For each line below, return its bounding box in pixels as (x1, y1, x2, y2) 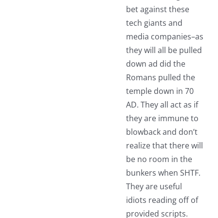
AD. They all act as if (126, 99, 198, 110)
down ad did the (126, 58, 185, 70)
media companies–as (126, 31, 203, 42)
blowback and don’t (126, 127, 198, 138)
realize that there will (126, 140, 203, 151)
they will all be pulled (126, 45, 202, 56)
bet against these (126, 4, 189, 15)
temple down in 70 (126, 86, 194, 97)
